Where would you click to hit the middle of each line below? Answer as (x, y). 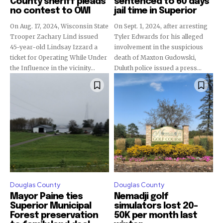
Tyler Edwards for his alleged (159, 37)
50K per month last (156, 216)
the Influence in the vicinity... (53, 68)
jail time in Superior (155, 11)
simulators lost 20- (156, 206)
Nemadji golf (141, 197)
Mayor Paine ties (46, 197)
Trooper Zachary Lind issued (54, 37)
